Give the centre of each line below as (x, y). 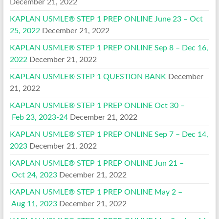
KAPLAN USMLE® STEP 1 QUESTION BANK (88, 77)
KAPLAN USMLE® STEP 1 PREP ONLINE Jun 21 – (97, 163)
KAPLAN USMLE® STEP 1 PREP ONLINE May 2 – (96, 192)
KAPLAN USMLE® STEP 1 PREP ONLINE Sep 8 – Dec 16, (109, 48)
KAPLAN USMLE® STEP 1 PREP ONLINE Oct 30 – (97, 105)
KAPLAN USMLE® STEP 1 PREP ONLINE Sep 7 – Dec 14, (109, 134)
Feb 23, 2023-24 (39, 117)
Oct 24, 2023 (33, 175)
